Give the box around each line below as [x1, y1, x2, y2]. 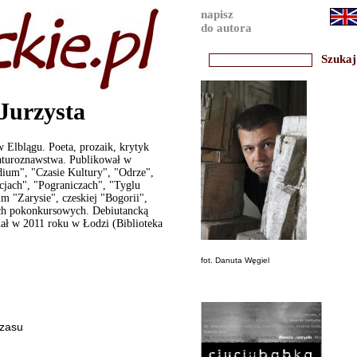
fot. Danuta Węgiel [201, 256, 269, 265]
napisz [201, 8, 233, 21]
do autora [201, 22, 252, 34]
